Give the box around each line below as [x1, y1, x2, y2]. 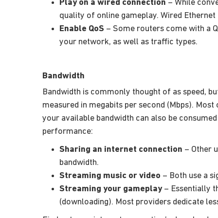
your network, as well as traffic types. [59, 37, 198, 47]
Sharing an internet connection [59, 145, 182, 154]
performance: [42, 127, 93, 136]
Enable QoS [59, 24, 104, 34]
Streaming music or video [59, 171, 161, 181]
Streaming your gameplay [59, 184, 162, 194]
